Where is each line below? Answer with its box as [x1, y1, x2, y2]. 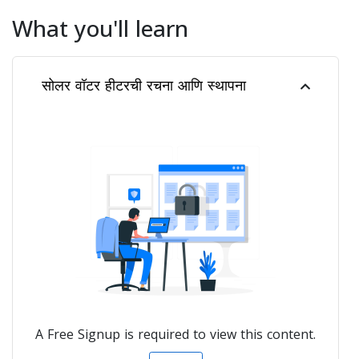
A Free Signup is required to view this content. [35, 325, 316, 343]
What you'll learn [12, 13, 188, 43]
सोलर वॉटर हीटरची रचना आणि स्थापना [42, 75, 246, 95]
